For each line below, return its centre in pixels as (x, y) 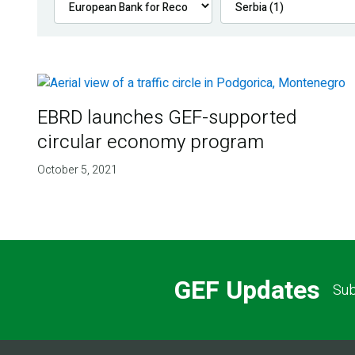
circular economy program (150, 143)
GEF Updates (247, 290)
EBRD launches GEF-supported (166, 118)
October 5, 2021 (77, 170)
